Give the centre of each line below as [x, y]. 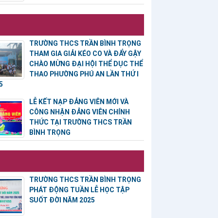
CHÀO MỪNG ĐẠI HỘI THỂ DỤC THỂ [86, 64]
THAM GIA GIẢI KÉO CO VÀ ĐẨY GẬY [85, 54]
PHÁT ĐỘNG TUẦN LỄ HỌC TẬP [79, 190]
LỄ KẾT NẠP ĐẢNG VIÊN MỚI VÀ [79, 102]
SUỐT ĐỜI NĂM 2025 [62, 200]
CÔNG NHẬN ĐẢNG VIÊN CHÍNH [79, 112]
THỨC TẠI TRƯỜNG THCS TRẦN [80, 122]
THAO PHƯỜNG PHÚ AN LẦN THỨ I [84, 74]
